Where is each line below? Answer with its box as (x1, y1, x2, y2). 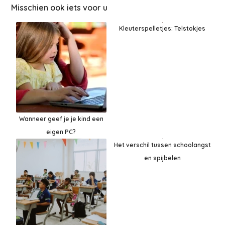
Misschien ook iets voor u (11, 2, 108, 13)
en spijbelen (144, 154, 181, 162)
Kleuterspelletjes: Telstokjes (119, 25, 206, 33)
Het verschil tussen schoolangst (114, 141, 211, 149)
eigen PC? (46, 128, 76, 136)
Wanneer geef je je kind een (19, 115, 103, 123)
